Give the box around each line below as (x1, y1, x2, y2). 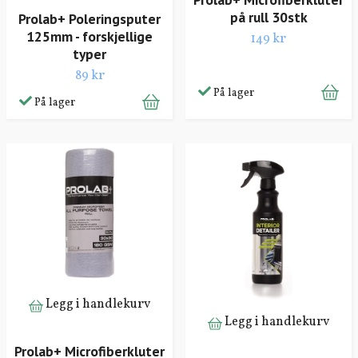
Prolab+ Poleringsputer (18, 9, 161, 28)
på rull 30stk (229, 7, 308, 26)
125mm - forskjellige (26, 26, 153, 46)
